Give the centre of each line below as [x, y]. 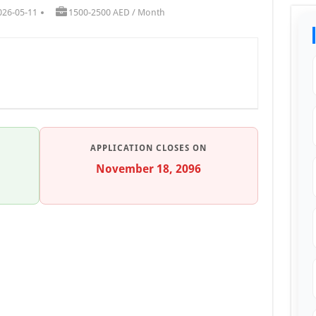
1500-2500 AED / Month [117, 12]
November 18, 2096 [148, 169]
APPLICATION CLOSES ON [148, 148]
